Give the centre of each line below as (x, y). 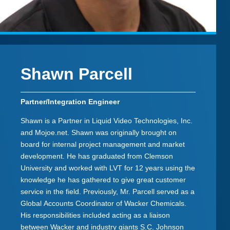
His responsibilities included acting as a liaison (95, 215)
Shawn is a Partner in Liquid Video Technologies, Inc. (107, 121)
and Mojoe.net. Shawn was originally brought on (99, 133)
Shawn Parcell (76, 74)
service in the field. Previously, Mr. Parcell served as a (108, 192)
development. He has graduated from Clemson (97, 156)
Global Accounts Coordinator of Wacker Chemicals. (103, 204)
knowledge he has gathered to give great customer (103, 180)
